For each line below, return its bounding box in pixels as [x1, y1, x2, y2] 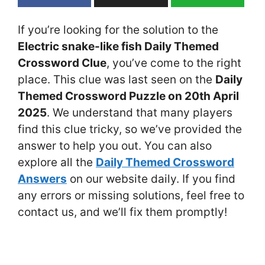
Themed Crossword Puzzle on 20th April [18, 89, 239, 103]
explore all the [18, 155, 96, 169]
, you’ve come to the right [106, 56, 241, 70]
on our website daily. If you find [67, 172, 235, 186]
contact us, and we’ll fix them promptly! [18, 205, 227, 219]
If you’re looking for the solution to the [18, 22, 218, 37]
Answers [18, 172, 67, 186]
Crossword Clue [18, 56, 106, 70]
